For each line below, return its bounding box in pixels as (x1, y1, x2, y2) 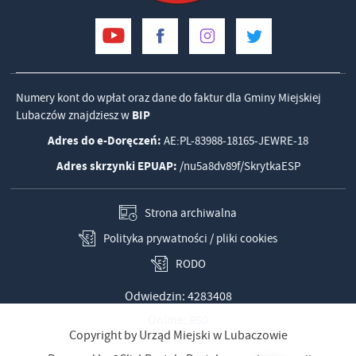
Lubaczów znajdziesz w (16, 106, 132, 123)
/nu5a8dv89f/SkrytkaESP (176, 157, 300, 174)
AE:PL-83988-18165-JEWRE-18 (161, 132, 308, 149)
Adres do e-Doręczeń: (48, 132, 161, 149)
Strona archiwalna (145, 204, 237, 221)
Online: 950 (148, 311, 208, 328)
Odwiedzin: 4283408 (124, 288, 232, 304)
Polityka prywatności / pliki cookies (103, 230, 277, 246)
